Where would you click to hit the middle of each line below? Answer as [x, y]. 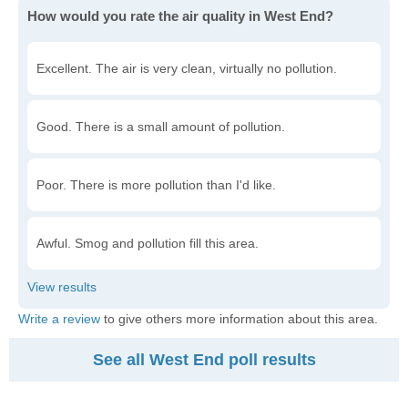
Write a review [59, 319]
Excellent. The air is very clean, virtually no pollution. [187, 68]
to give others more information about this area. [239, 319]
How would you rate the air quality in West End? [180, 16]
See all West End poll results [204, 360]
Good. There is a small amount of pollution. [161, 127]
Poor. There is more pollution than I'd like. [156, 185]
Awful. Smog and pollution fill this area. [148, 243]
